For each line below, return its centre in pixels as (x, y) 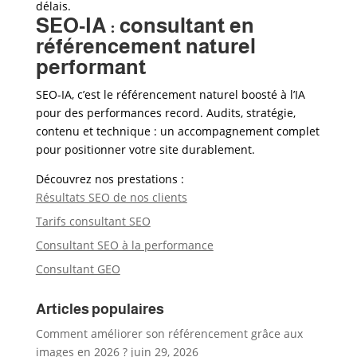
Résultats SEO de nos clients (111, 197)
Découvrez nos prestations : (110, 179)
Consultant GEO (78, 269)
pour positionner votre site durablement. (145, 149)
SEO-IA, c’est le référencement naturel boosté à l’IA (170, 94)
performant (91, 67)
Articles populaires (100, 309)
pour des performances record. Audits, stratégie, (165, 113)
